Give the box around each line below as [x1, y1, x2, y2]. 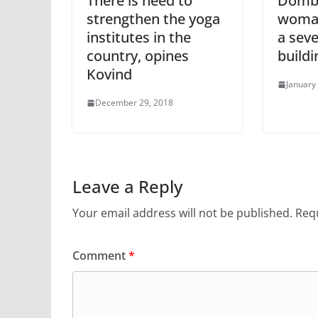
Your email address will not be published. [72, 205, 292, 221]
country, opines [87, 46, 189, 65]
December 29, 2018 [95, 97, 173, 109]
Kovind [87, 65, 132, 84]
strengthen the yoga [87, 9, 220, 28]
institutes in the [87, 28, 191, 47]
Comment [72, 248, 128, 263]
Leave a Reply [72, 175, 182, 198]
